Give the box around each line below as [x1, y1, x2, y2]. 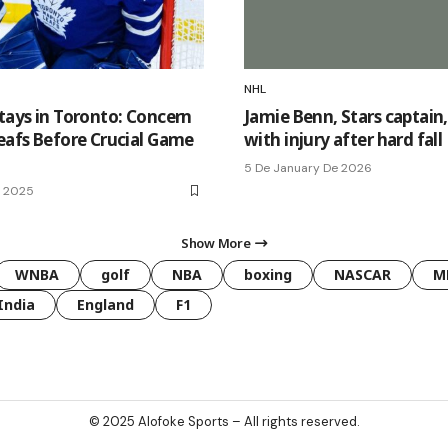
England [77, 295, 134, 315]
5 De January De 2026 [244, 160, 372, 177]
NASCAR [334, 265, 391, 285]
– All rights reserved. [228, 413, 360, 431]
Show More [181, 234, 251, 253]
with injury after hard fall [244, 128, 443, 152]
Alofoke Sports [137, 413, 229, 431]
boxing [244, 265, 292, 285]
